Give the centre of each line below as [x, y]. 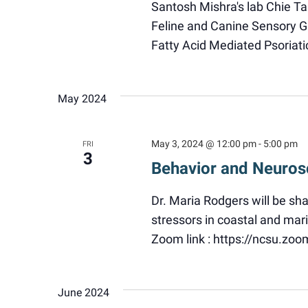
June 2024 [84, 293]
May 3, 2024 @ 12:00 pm [203, 144]
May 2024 [82, 99]
